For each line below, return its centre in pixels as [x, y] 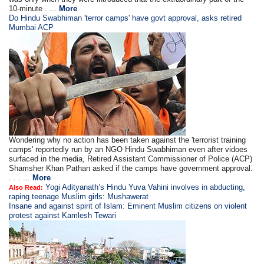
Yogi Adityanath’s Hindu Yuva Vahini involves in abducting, [146, 187]
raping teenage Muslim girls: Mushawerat [79, 196]
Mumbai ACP [32, 27]
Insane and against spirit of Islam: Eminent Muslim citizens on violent [128, 206]
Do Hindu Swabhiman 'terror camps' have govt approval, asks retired [126, 18]
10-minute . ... [34, 8]
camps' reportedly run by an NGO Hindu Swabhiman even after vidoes [128, 149]
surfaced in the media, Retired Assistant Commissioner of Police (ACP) [131, 159]
